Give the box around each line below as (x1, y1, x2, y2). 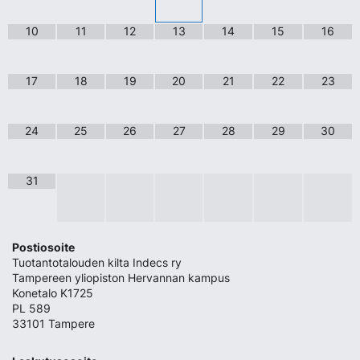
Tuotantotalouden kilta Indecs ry (12, 256, 182, 270)
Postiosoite (12, 241, 76, 255)
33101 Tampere (12, 317, 96, 331)
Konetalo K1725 (12, 287, 94, 301)
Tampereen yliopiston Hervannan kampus (12, 272, 231, 285)
